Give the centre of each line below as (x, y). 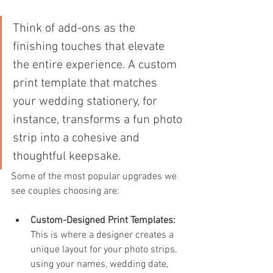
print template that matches (87, 83)
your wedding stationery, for (87, 101)
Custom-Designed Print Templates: (103, 220)
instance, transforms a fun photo (99, 120)
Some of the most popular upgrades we (95, 176)
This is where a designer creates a (103, 235)
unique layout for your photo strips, (105, 250)
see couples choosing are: (65, 191)
